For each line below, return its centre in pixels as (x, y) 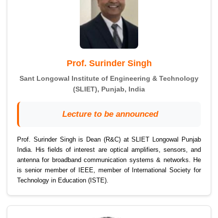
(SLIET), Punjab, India (109, 89)
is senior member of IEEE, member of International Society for (109, 170)
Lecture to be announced (110, 114)
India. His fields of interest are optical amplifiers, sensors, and (109, 150)
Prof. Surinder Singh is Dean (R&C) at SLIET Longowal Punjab (109, 140)
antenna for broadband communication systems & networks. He (109, 160)
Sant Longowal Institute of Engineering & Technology (109, 79)
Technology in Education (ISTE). (63, 181)
